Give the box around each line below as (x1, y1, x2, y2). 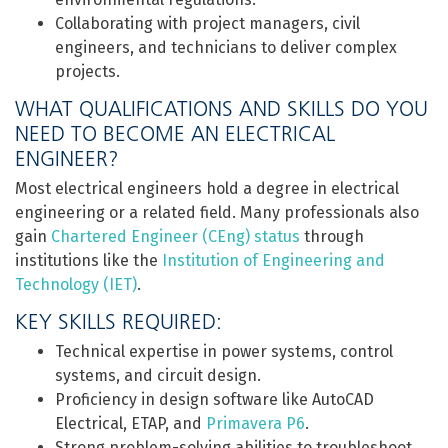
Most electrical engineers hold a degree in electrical (15, 179, 399, 198)
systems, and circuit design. (55, 366, 261, 385)
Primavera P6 (206, 414, 305, 433)
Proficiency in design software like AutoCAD (55, 390, 374, 409)
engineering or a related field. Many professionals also (15, 203, 419, 222)
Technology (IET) (15, 275, 137, 294)
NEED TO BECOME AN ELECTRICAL (15, 121, 335, 146)
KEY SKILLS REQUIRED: (15, 309, 222, 334)
